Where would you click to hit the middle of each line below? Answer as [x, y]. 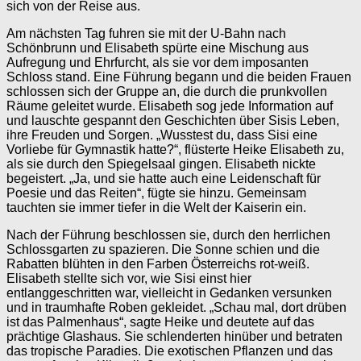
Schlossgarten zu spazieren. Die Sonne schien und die [163, 249]
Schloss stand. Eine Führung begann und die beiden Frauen [179, 77]
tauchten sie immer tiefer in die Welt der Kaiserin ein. [156, 207]
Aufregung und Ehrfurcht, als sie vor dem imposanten [158, 62]
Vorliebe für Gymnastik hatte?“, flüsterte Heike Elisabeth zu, [175, 149]
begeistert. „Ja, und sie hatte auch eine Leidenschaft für [164, 178]
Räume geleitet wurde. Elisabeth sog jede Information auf [170, 106]
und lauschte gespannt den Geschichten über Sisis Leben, [173, 120]
